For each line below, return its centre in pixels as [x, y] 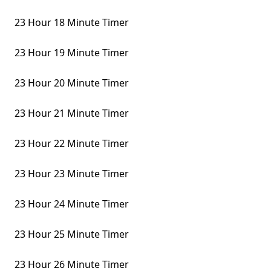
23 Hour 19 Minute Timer [72, 53]
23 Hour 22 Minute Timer [72, 143]
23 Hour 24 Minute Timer [72, 204]
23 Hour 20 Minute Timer [72, 83]
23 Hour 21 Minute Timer [72, 113]
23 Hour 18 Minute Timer [72, 22]
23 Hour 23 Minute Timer [72, 174]
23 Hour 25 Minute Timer [72, 234]
